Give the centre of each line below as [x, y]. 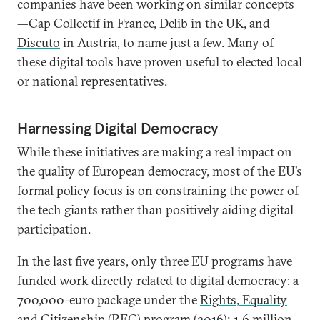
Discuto [39, 42]
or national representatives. [92, 81]
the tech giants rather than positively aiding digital [155, 210]
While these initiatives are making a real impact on [155, 152]
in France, [130, 23]
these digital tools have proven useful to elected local [160, 62]
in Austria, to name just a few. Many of [167, 42]
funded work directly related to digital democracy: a [158, 280]
